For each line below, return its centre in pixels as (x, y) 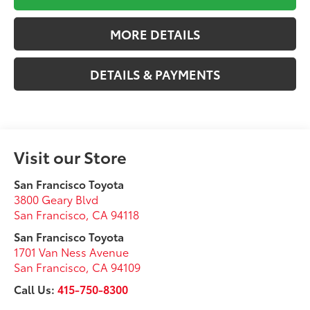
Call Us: (36, 289)
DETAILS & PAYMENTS (155, 74)
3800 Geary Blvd (56, 199)
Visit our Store (71, 156)
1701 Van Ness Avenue (72, 251)
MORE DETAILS (155, 34)
